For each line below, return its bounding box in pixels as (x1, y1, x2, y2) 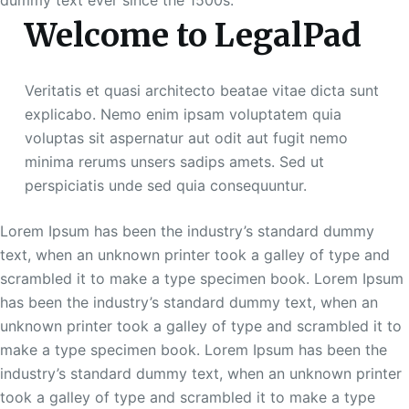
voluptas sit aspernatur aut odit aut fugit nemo (24, 128, 348, 147)
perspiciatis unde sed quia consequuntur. (24, 175, 307, 194)
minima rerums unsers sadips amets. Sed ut (24, 152, 324, 171)
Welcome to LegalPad (24, 16, 362, 57)
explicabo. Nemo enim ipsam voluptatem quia (24, 104, 341, 123)
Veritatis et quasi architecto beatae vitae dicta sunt (24, 80, 379, 100)
